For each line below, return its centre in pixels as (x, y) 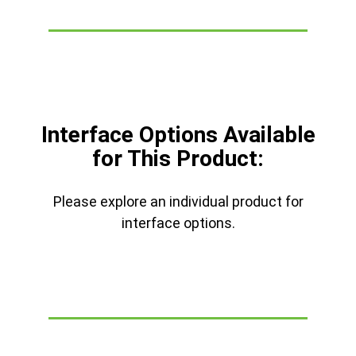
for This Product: (178, 158)
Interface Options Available (178, 134)
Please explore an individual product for (178, 201)
